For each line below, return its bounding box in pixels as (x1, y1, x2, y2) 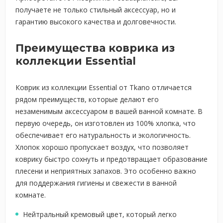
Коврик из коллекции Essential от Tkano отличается (15, 83, 192, 92)
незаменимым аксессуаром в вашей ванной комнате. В (15, 107, 203, 116)
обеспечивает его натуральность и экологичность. (15, 130, 191, 140)
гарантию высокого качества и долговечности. (15, 17, 176, 26)
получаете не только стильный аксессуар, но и (15, 5, 176, 14)
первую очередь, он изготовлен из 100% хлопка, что (15, 118, 196, 128)
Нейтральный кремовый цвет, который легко (23, 210, 177, 219)
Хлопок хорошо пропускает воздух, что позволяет (15, 142, 189, 152)
